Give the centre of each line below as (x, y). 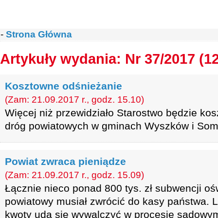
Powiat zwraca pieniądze (65, 161)
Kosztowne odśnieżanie (64, 86)
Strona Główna (39, 34)
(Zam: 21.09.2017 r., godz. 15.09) (74, 175)
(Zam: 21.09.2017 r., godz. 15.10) (74, 100)
